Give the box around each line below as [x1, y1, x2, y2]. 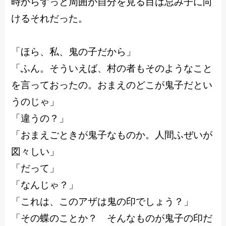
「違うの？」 [11, 113, 69, 124]
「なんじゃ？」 [11, 180, 79, 191]
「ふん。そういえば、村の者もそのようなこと [11, 63, 213, 74]
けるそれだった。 [11, 13, 88, 24]
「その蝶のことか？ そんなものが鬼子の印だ [11, 213, 213, 224]
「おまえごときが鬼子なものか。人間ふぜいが [11, 130, 213, 141]
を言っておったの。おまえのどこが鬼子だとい [11, 80, 213, 91]
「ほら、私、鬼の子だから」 [11, 46, 136, 58]
